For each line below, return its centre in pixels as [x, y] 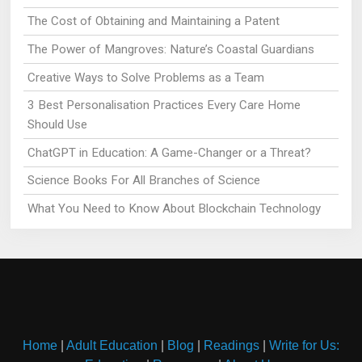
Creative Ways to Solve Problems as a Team [145, 77]
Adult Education [112, 345]
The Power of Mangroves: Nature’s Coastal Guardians [170, 49]
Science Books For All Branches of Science [143, 181]
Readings [232, 345]
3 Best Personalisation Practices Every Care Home [164, 105]
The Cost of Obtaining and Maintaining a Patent [153, 21]
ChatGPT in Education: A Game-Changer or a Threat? [169, 152]
